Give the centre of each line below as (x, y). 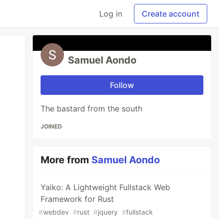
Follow (122, 85)
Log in (111, 14)
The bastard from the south (92, 109)
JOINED (52, 126)
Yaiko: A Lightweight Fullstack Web (106, 187)
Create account (171, 14)
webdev (56, 212)
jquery (108, 212)
